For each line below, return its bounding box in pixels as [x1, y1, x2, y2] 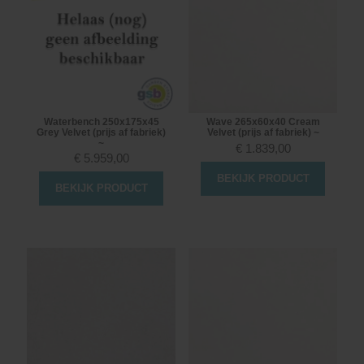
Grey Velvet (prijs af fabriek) [37, 126, 166, 138]
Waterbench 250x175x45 [43, 115, 159, 128]
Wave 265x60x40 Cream [206, 115, 320, 128]
